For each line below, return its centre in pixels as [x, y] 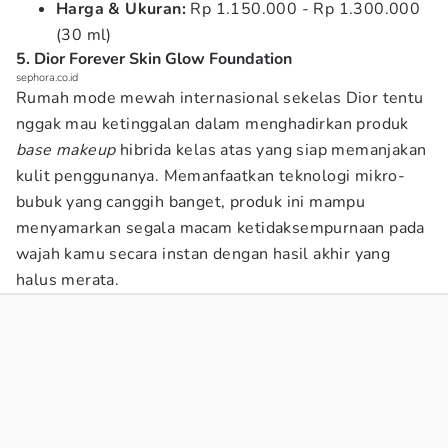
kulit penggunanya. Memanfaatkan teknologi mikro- [211, 176]
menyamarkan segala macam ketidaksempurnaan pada [220, 228]
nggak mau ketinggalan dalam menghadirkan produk [212, 124]
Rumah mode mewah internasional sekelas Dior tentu [220, 98]
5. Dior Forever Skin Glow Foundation [154, 59]
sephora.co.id [47, 77]
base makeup [66, 150]
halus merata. [68, 280]
